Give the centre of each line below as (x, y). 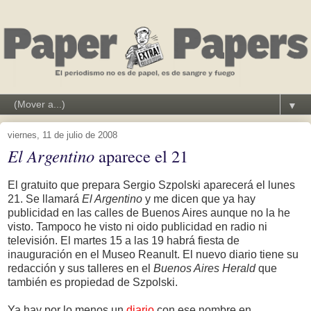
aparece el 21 (141, 155)
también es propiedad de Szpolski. (93, 282)
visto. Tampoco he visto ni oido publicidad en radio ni (137, 226)
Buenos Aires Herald (204, 268)
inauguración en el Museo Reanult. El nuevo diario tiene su (153, 254)
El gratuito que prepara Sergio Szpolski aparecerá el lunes (151, 185)
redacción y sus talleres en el (81, 268)
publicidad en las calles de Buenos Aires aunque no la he (149, 212)
